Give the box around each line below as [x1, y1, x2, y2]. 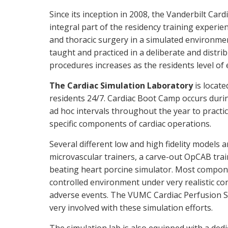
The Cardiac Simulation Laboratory [49, 80, 193, 91]
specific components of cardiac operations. [49, 118, 211, 129]
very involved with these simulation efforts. [49, 202, 213, 213]
